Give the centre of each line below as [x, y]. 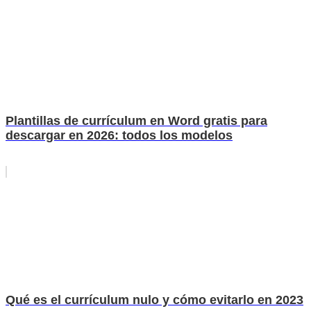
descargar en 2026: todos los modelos [119, 135]
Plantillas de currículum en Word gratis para [136, 120]
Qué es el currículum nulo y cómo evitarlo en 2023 [154, 300]
